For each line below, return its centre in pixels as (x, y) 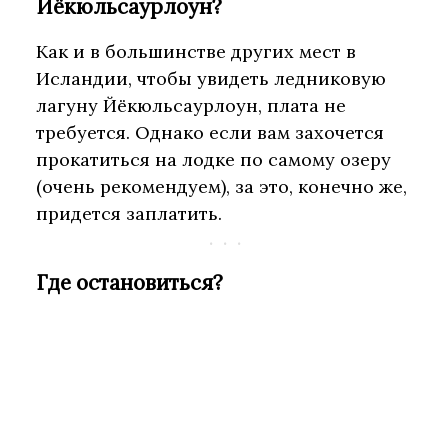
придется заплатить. (129, 214)
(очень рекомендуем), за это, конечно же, (221, 187)
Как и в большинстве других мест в (196, 52)
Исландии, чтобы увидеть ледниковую (211, 79)
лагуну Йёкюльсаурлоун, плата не (191, 106)
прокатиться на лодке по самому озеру (213, 160)
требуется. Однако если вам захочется (210, 133)
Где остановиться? (129, 283)
